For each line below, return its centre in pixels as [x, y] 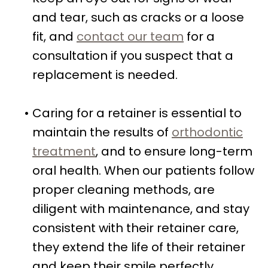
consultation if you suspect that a [133, 55]
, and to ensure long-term [174, 151]
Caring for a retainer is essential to [137, 113]
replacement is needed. [105, 74]
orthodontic [207, 132]
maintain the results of [102, 132]
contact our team [130, 36]
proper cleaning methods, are [124, 189]
